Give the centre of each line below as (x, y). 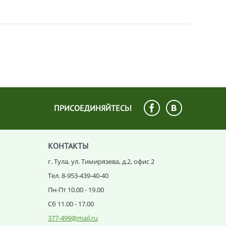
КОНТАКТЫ (68, 146)
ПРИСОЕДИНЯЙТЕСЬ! (93, 108)
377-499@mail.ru (73, 218)
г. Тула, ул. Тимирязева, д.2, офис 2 (101, 161)
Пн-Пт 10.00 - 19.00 (76, 189)
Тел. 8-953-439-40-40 (78, 175)
